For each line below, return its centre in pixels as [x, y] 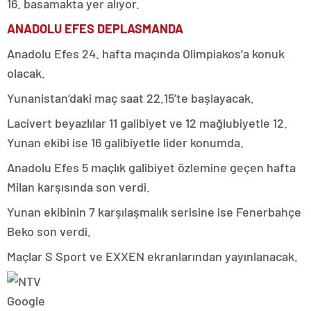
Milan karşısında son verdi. [78, 187]
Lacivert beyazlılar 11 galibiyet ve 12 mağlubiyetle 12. [147, 123]
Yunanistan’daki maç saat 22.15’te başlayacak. [131, 98]
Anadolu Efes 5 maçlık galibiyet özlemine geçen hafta [151, 167]
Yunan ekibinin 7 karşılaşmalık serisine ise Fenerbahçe [154, 212]
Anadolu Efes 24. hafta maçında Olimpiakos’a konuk [146, 53]
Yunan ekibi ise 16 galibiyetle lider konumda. [125, 142]
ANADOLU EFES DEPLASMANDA [95, 28]
